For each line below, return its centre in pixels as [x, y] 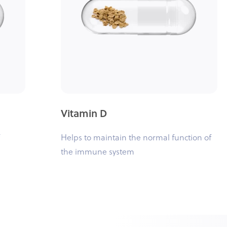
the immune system [98, 152]
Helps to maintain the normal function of [136, 138]
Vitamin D [84, 113]
